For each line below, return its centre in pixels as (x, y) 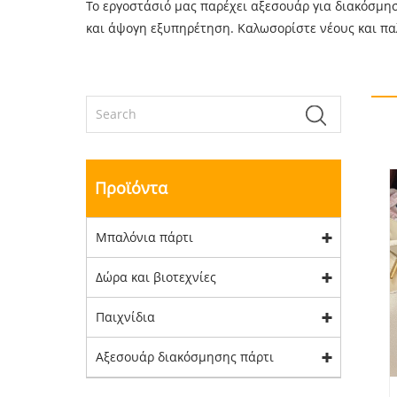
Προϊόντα (131, 188)
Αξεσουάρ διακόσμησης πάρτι (185, 357)
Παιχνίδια (125, 317)
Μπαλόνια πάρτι (144, 237)
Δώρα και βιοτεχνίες (156, 277)
